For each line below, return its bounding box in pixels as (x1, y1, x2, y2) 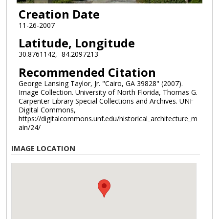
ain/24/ (18, 122, 41, 132)
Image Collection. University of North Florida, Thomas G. (18, 87, 197, 97)
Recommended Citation (18, 64, 156, 80)
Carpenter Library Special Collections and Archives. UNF (18, 96, 194, 106)
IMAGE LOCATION (11, 143, 76, 153)
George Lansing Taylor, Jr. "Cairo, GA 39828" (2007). (18, 78, 183, 88)
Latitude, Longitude (18, 35, 135, 51)
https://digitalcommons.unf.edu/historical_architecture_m (18, 113, 197, 123)
